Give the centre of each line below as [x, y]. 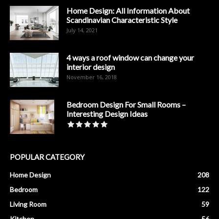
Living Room [28, 204]
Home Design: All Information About [128, 11]
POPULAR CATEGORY [47, 157]
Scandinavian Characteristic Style [122, 20]
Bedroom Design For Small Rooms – [126, 105]
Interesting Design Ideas [107, 114]
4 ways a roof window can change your [130, 58]
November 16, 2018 [92, 77]
